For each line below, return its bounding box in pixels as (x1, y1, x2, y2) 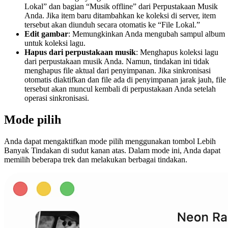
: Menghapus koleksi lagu (136, 48, 218, 57)
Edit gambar (24, 30, 68, 39)
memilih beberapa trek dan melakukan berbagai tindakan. (4, 155, 187, 164)
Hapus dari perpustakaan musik (24, 48, 136, 57)
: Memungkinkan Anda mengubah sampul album (68, 30, 225, 39)
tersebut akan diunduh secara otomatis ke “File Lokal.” (24, 20, 200, 30)
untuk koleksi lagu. (24, 39, 85, 48)
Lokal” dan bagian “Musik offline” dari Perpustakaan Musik (24, 2, 218, 11)
